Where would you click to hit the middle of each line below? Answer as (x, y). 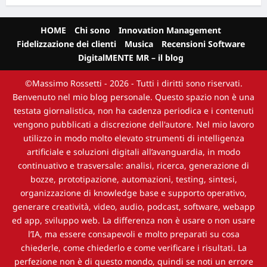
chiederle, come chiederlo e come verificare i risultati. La (133, 248)
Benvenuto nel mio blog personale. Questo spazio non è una (133, 97)
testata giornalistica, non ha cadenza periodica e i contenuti (133, 111)
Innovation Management (170, 30)
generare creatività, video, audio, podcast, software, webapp (133, 207)
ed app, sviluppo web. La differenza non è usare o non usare (133, 220)
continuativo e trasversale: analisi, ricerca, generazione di (133, 165)
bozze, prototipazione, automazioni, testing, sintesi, (133, 179)
